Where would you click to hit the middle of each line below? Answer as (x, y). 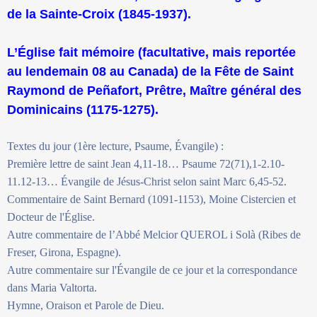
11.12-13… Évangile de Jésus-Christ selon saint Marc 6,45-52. (147, 181)
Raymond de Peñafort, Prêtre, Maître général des (154, 90)
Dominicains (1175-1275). (83, 109)
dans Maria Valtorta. (52, 287)
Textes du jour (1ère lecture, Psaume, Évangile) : (115, 146)
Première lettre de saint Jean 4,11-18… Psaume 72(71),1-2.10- (146, 163)
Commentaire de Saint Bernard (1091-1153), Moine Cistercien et (151, 199)
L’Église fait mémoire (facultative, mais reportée (151, 52)
